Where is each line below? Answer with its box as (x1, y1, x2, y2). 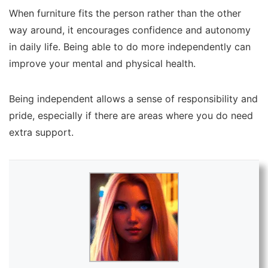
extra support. (9, 127, 80, 138)
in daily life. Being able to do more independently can (9, 41, 251, 53)
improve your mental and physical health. (9, 58, 199, 69)
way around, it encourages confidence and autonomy (9, 25, 251, 36)
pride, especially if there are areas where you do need (9, 110, 253, 121)
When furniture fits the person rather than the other (9, 8, 241, 19)
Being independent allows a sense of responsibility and (9, 93, 258, 105)
